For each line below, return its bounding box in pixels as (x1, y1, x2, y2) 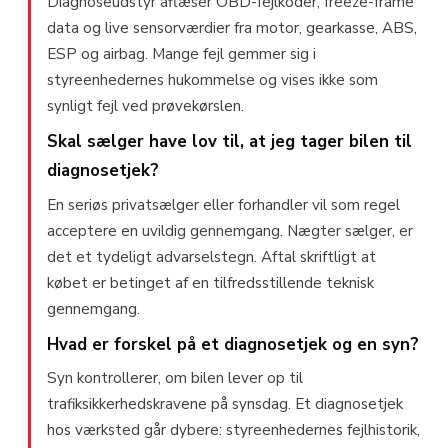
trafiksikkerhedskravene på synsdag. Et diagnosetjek (47, 394, 403, 415)
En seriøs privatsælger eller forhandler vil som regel (47, 194, 400, 215)
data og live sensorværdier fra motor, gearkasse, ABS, (47, 18, 417, 39)
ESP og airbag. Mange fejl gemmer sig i (47, 44, 316, 65)
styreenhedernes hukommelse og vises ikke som (47, 70, 378, 91)
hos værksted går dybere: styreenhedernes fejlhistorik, (47, 420, 420, 441)
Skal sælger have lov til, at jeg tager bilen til (47, 130, 412, 154)
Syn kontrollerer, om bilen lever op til (47, 368, 303, 389)
